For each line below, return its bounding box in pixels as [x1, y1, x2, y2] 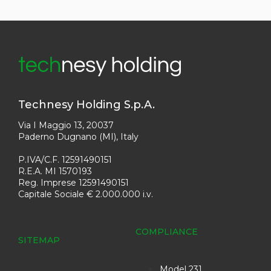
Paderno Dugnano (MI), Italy [18, 131, 139, 142]
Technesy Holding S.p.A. [18, 98, 155, 111]
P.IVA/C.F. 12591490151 [18, 154, 112, 165]
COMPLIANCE [135, 226, 198, 237]
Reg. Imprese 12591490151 [18, 177, 129, 188]
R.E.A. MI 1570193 [18, 166, 92, 177]
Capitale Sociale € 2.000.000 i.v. [18, 189, 153, 200]
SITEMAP [18, 235, 60, 246]
